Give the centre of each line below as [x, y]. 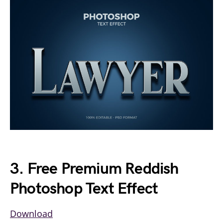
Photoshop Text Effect [84, 189]
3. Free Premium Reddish [94, 169]
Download [31, 214]
